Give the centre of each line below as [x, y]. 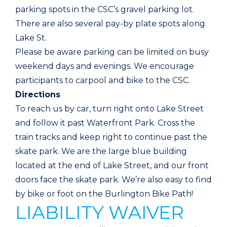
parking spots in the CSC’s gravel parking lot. [105, 9]
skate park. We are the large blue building [101, 151]
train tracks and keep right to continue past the [111, 137]
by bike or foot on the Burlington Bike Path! [104, 194]
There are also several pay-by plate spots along [110, 23]
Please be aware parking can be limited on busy [112, 52]
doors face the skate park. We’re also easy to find [113, 179]
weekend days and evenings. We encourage [105, 66]
